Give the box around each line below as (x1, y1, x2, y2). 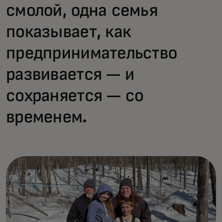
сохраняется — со (6, 87, 144, 105)
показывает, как (6, 23, 131, 41)
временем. (6, 109, 87, 126)
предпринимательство (6, 45, 177, 62)
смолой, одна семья (6, 2, 158, 20)
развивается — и (6, 66, 135, 84)
